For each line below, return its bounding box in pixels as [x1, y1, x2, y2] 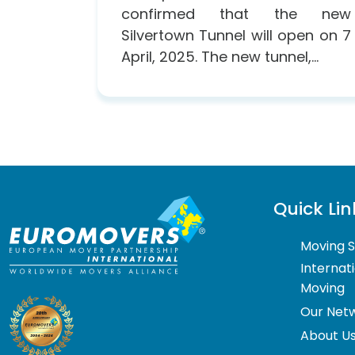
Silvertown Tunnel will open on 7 [121, 25, 351, 45]
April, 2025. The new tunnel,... [121, 46, 319, 67]
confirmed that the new [121, 3, 351, 24]
